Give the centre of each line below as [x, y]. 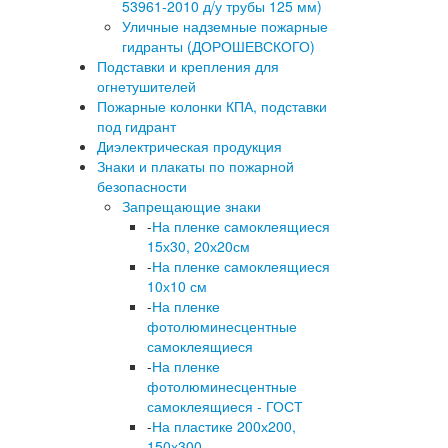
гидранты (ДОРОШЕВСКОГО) [218, 46]
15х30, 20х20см [198, 246]
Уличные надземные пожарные [225, 26]
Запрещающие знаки [191, 206]
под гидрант [136, 126]
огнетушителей [146, 86]
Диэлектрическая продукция [189, 146]
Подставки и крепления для [188, 66]
